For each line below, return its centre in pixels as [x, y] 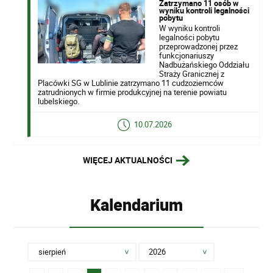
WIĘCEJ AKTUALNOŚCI [128, 160]
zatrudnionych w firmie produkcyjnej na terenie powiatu [133, 92]
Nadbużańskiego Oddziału [204, 64]
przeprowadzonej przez [198, 46]
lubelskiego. [59, 101]
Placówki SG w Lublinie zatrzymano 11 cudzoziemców [131, 83]
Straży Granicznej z [191, 73]
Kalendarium [136, 204]
